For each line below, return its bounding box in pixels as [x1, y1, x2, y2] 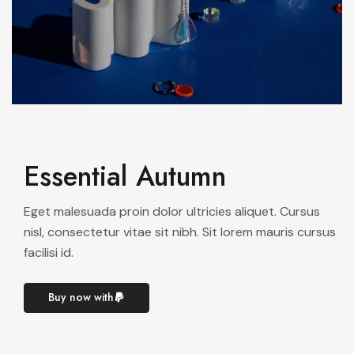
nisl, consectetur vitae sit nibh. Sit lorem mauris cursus [24, 223, 336, 240]
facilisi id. [24, 243, 73, 261]
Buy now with [48, 288, 114, 305]
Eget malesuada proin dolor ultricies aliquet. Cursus [24, 202, 320, 220]
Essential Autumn [24, 156, 226, 196]
